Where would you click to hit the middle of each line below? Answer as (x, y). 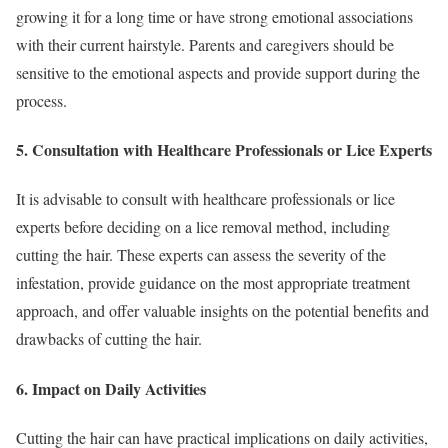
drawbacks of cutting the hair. (109, 339)
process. (41, 100)
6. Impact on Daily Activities (111, 388)
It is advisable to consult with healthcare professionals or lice (205, 199)
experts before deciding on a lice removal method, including (203, 227)
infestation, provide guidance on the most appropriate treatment (213, 283)
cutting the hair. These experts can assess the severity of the (201, 255)
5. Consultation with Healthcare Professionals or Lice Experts (224, 150)
